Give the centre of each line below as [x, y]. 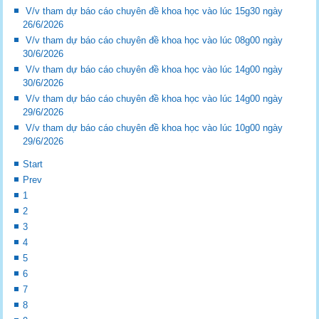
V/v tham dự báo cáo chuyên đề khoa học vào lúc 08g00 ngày [155, 41]
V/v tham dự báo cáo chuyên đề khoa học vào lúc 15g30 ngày [155, 11]
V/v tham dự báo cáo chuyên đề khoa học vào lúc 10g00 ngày [155, 128]
